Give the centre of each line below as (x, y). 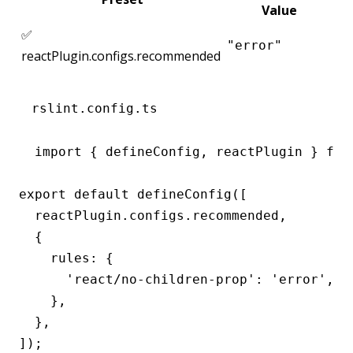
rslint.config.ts (95, 108)
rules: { (66, 258)
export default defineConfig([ (133, 194)
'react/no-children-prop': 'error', (176, 279)
